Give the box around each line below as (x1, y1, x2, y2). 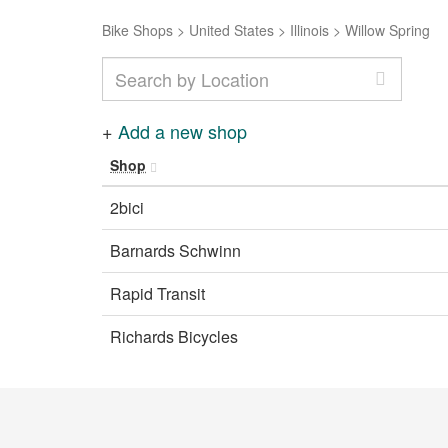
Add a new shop (118, 118, 247, 144)
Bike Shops (102, 20, 173, 40)
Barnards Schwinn (110, 239, 241, 262)
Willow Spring (345, 20, 430, 40)
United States (189, 20, 274, 40)
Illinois (290, 20, 329, 40)
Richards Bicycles (110, 325, 238, 348)
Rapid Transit (110, 282, 205, 305)
